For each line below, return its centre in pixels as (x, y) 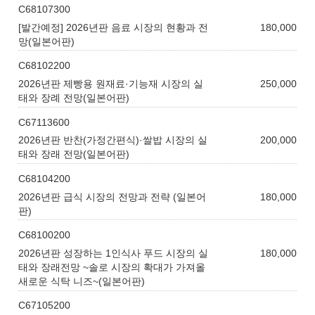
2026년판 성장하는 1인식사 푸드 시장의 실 (114, 253)
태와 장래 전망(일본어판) (74, 154)
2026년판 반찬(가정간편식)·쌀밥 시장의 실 (113, 140)
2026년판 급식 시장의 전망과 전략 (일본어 (112, 197)
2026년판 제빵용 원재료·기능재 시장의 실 (111, 83)
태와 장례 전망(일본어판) (74, 97)
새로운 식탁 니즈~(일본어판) (82, 281)
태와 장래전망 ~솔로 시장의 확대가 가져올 (112, 267)
